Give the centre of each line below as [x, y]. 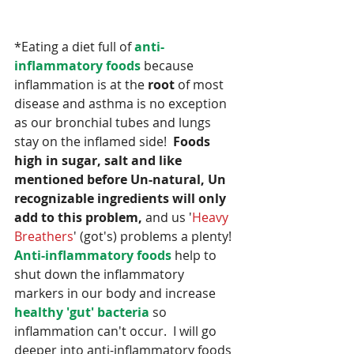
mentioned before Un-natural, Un [122, 179]
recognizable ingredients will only [122, 198]
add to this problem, [78, 217]
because [169, 65]
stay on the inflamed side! [94, 141]
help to [196, 255]
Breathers [44, 236]
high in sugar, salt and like [100, 160]
